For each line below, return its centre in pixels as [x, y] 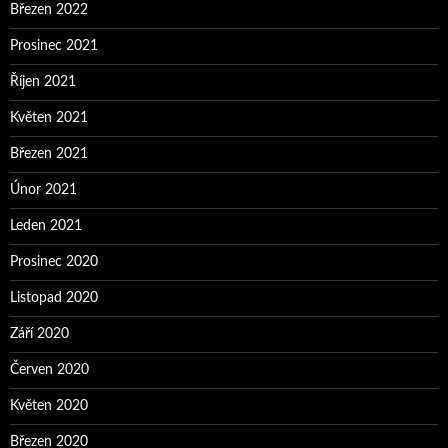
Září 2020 [39, 334]
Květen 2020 [49, 406]
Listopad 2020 [54, 298]
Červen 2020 [49, 370]
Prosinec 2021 [54, 46]
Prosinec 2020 [54, 262]
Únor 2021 [43, 190]
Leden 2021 [46, 226]
